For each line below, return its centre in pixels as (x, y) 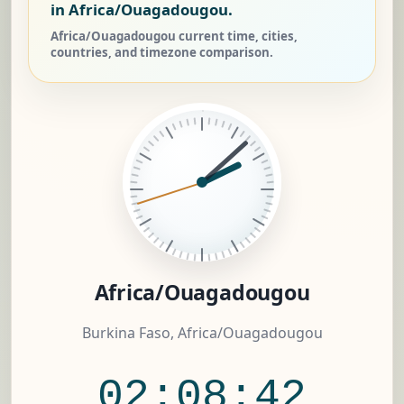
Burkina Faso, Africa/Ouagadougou (202, 333)
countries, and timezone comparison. (162, 53)
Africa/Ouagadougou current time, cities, (174, 37)
